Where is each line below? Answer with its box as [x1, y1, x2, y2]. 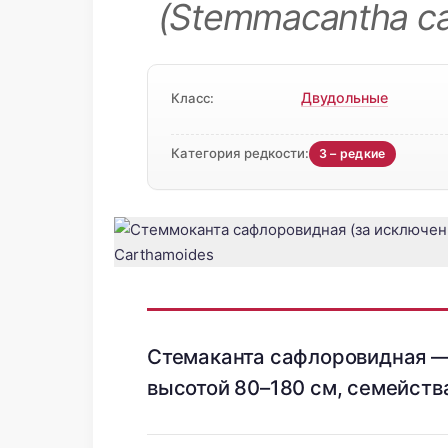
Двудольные [300, 89, 388, 107]
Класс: [170, 90, 214, 107]
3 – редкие [319, 146, 386, 161]
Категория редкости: [170, 145, 309, 161]
